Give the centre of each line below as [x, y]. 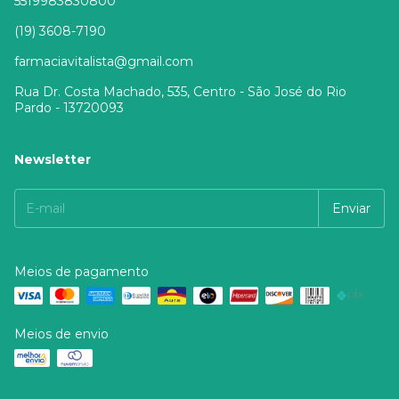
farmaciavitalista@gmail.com [104, 62]
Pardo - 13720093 [69, 108]
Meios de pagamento [81, 272]
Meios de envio [61, 334]
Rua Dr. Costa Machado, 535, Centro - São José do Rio [180, 92]
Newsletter [53, 160]
